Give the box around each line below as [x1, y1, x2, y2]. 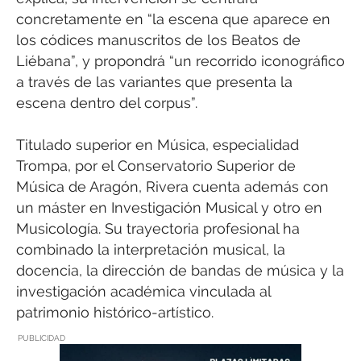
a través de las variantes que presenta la [16, 73, 293, 90]
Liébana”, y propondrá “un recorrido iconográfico [16, 52, 345, 69]
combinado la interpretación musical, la [16, 240, 285, 258]
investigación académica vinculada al [16, 282, 271, 300]
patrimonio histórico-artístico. [16, 303, 214, 321]
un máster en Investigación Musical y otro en [16, 198, 322, 216]
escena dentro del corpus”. [16, 93, 197, 111]
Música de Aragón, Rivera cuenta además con [16, 177, 329, 195]
